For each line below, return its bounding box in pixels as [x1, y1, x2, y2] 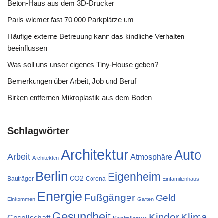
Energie [37, 189, 82, 204]
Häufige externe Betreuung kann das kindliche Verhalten [7, 32, 184, 40]
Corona [86, 175, 106, 182]
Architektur [61, 146, 128, 163]
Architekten [32, 155, 59, 161]
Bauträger [7, 175, 34, 182]
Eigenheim [108, 170, 161, 183]
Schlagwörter [7, 126, 69, 136]
